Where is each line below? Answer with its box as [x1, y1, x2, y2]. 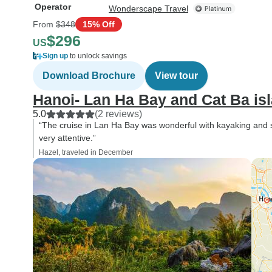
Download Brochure [42, 70, 135, 81]
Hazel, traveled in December [39, 148, 133, 157]
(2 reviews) [95, 109, 142, 119]
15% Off [83, 19, 115, 29]
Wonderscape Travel [109, 4, 188, 13]
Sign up [42, 52, 68, 60]
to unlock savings [68, 52, 127, 60]
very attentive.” [39, 133, 96, 143]
